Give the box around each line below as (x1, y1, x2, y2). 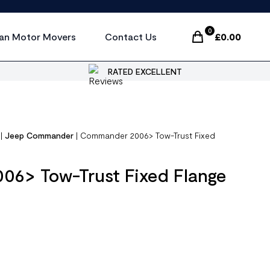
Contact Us (105, 31, 157, 42)
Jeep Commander (5, 130, 74, 140)
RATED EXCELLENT (107, 66, 182, 77)
